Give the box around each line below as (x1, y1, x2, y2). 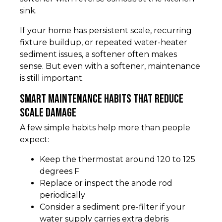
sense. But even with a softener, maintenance (20, 61, 200, 71)
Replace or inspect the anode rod (40, 178, 172, 188)
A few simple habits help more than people (20, 123, 190, 133)
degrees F (40, 166, 79, 176)
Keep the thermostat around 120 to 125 (40, 155, 195, 165)
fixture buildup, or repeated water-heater (20, 38, 187, 48)
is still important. (20, 73, 84, 83)
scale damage (20, 106, 76, 120)
